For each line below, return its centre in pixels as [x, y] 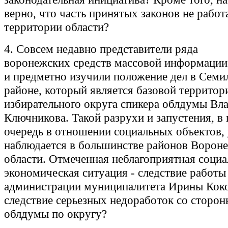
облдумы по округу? [55, 214]
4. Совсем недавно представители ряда [101, 49]
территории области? [56, 27]
